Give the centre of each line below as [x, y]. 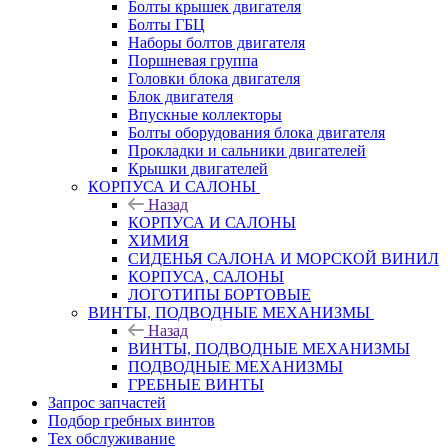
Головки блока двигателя [214, 78]
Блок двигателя [180, 96]
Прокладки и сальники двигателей [247, 150]
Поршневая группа [193, 60]
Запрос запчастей [107, 402]
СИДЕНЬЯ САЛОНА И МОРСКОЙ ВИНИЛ [283, 258]
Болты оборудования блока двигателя [256, 132]
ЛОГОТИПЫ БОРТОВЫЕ [219, 294]
